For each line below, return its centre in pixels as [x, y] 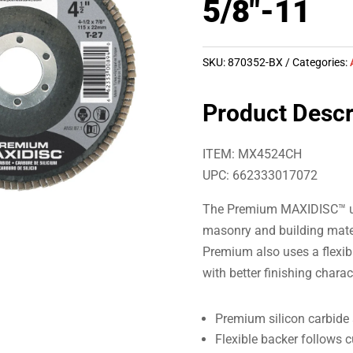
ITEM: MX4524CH [253, 154]
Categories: [321, 62]
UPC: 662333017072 [260, 175]
